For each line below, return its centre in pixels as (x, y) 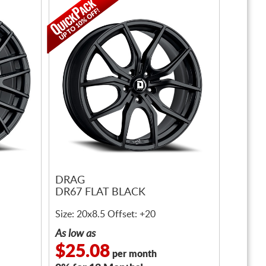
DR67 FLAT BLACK (100, 193)
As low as (75, 234)
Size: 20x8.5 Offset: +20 (105, 214)
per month (133, 254)
